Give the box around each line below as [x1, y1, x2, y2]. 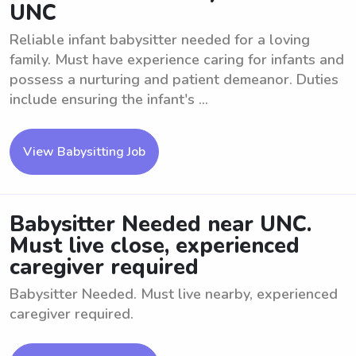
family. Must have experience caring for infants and [10, 50, 344, 69]
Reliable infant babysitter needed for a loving [10, 30, 310, 49]
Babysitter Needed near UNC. [10, 210, 311, 239]
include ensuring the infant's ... [10, 90, 208, 109]
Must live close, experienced [10, 231, 300, 261]
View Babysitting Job [23, 143, 145, 161]
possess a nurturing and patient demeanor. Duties [10, 70, 339, 89]
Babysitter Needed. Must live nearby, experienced [10, 284, 338, 304]
